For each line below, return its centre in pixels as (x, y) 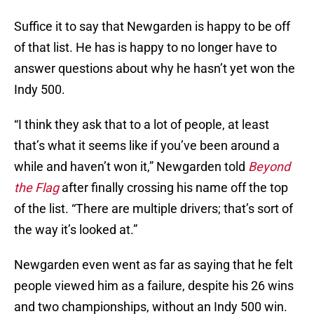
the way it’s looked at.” (76, 230)
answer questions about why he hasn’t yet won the (155, 69)
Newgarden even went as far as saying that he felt (153, 265)
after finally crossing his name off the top (173, 188)
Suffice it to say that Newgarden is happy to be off (152, 27)
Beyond (269, 167)
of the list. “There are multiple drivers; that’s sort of (153, 209)
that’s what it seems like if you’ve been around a (147, 146)
